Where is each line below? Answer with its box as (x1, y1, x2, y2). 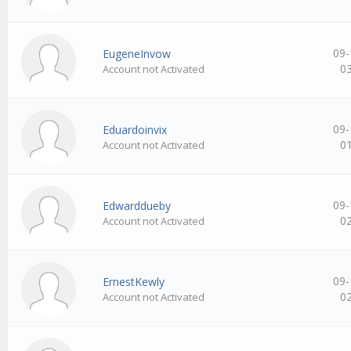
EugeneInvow (103, 46, 172, 62)
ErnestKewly (103, 274, 165, 290)
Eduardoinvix (103, 122, 168, 138)
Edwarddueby (103, 198, 172, 214)
